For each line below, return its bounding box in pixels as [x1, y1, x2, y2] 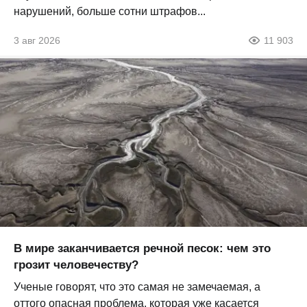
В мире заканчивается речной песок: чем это [14, 241, 271, 255]
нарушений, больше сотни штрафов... [14, 5, 206, 17]
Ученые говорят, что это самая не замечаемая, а [14, 280, 260, 293]
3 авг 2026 [14, 34, 60, 46]
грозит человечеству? [14, 258, 138, 271]
